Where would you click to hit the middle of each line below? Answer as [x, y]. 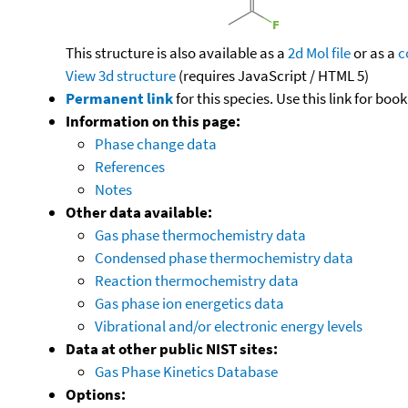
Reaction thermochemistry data [197, 280]
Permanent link [119, 98]
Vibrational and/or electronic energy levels [229, 326]
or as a [374, 52]
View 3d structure [121, 75]
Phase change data [156, 143]
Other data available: [139, 212]
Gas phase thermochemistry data [200, 235]
